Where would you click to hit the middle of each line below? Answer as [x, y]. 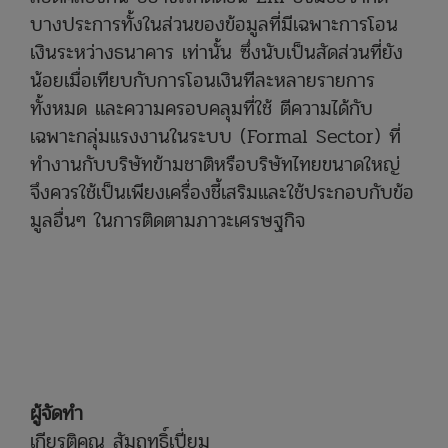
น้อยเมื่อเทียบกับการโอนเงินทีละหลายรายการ [202, 80]
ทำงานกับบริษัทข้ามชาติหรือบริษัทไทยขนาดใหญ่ [215, 164]
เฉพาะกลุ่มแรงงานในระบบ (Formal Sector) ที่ [215, 136]
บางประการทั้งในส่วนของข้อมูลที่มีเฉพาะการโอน [214, 24]
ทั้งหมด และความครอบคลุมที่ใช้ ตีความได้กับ [201, 108]
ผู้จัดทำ [56, 413]
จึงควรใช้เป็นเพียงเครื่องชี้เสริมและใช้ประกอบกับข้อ [222, 192]
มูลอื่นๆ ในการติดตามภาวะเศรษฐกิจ [167, 220]
